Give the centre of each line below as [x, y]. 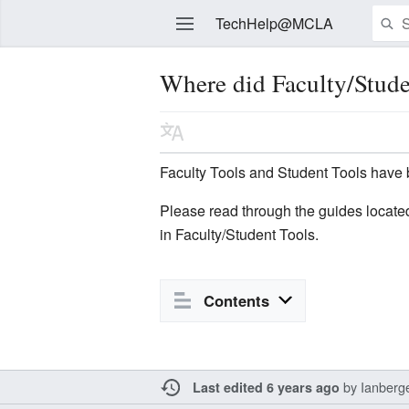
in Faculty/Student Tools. [240, 234]
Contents [236, 301]
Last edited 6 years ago [267, 388]
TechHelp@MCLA [274, 23]
